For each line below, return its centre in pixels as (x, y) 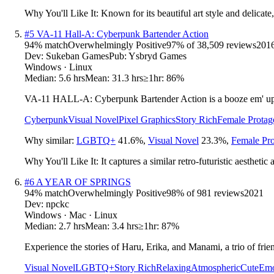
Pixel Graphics (147, 119)
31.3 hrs (128, 78)
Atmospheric (216, 267)
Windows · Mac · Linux (71, 215)
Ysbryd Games (157, 56)
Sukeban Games (77, 56)
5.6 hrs (72, 78)
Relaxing (173, 267)
